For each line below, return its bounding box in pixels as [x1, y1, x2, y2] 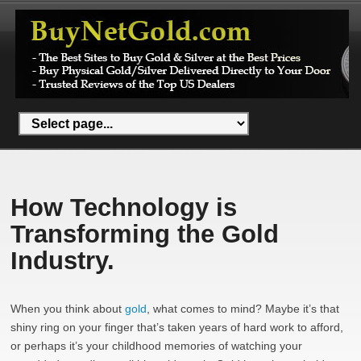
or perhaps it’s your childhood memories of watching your [10, 339, 303, 352]
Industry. [10, 247, 115, 275]
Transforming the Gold [10, 220, 280, 248]
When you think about [10, 302, 126, 315]
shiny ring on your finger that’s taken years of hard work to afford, [10, 321, 344, 334]
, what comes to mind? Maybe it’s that [147, 302, 340, 315]
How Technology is [10, 193, 238, 222]
